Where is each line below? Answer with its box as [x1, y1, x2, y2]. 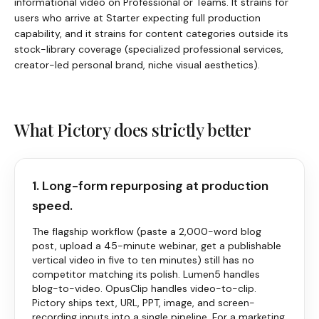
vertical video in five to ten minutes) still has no [32, 253, 254, 266]
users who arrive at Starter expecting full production [14, 11, 261, 24]
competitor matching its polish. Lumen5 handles [32, 267, 260, 281]
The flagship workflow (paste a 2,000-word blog [32, 224, 261, 238]
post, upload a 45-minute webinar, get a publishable [32, 239, 281, 252]
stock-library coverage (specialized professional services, [14, 42, 283, 56]
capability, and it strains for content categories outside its [14, 26, 288, 40]
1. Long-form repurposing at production [32, 177, 268, 194]
